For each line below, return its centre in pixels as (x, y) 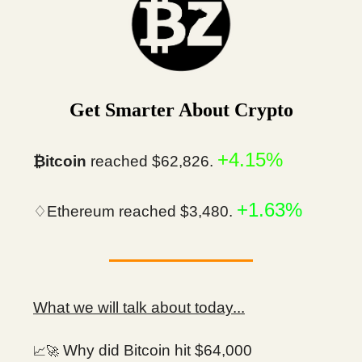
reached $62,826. (152, 162)
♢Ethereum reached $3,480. (135, 212)
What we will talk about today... (139, 308)
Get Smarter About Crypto (181, 110)
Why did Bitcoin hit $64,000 (156, 351)
